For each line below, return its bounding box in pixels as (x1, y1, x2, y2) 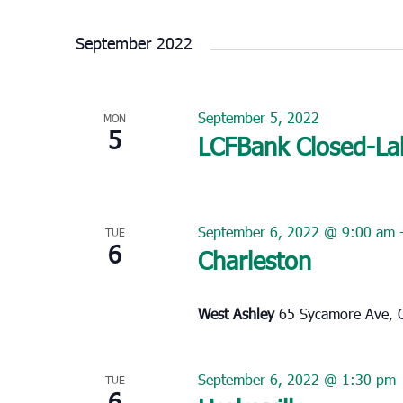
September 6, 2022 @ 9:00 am (197, 221, 395, 241)
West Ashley (197, 303, 279, 323)
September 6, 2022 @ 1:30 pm (197, 369, 396, 389)
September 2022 (76, 31, 193, 53)
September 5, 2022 (197, 107, 319, 127)
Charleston (197, 243, 311, 275)
